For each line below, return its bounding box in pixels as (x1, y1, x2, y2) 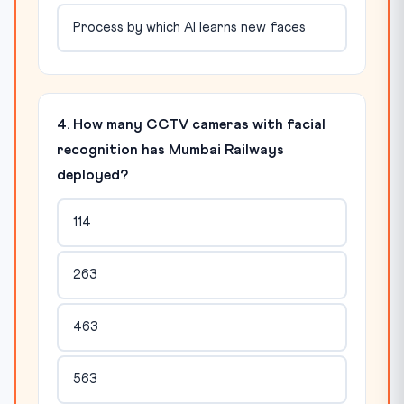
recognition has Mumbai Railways (57, 142, 284, 157)
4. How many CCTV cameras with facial (57, 116, 326, 132)
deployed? (57, 167, 128, 182)
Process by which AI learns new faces (72, 21, 306, 35)
